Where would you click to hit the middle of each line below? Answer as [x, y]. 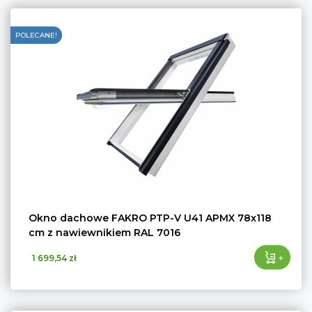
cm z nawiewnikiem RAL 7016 [104, 233]
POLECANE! [36, 35]
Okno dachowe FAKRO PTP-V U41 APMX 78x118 [150, 218]
